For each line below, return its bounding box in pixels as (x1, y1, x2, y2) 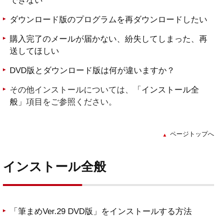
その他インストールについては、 (10, 85, 133, 95)
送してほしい (10, 46, 59, 56)
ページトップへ (170, 130, 214, 138)
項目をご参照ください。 (26, 97, 117, 107)
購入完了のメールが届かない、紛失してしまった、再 (10, 34, 207, 44)
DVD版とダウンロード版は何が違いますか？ (10, 66, 175, 76)
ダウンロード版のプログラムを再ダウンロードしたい (10, 15, 207, 25)
